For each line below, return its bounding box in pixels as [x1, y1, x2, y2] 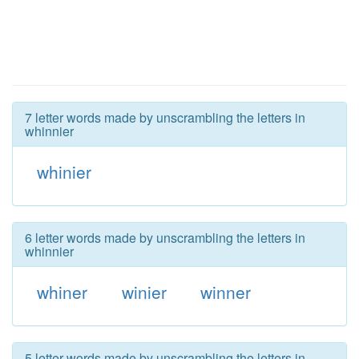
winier [121, 280, 167, 304]
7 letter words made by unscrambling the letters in [25, 108, 305, 127]
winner [200, 280, 252, 304]
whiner [36, 280, 87, 304]
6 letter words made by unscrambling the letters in [25, 228, 305, 247]
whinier [36, 159, 91, 184]
